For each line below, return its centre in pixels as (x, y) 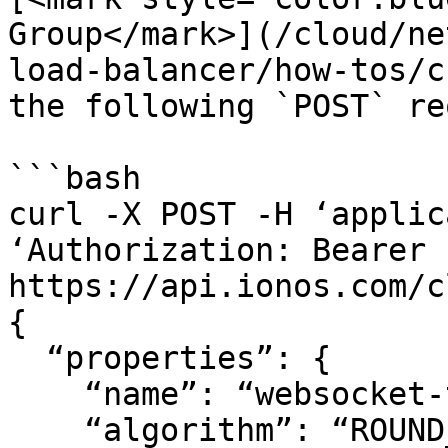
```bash (74, 178)
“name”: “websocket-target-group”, (46, 394)
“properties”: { (27, 358)
